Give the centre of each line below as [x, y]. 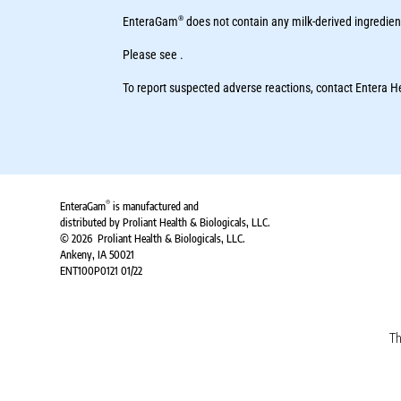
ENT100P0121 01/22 [102, 271]
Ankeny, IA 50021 [98, 255]
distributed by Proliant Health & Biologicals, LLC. [166, 223]
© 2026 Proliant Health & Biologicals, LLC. [153, 239]
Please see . [154, 55]
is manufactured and [155, 207]
